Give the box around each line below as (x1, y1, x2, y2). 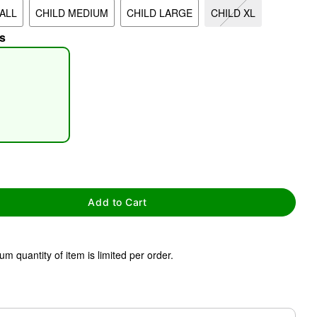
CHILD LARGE (127, 6, 192, 20)
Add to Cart (88, 196, 147, 209)
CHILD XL (211, 6, 255, 20)
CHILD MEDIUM (35, 6, 108, 20)
